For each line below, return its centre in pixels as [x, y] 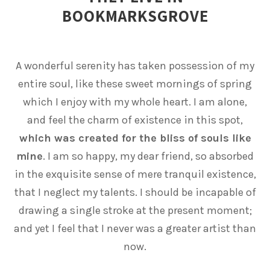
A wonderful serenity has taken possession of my [135, 65]
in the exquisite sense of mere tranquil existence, [135, 174]
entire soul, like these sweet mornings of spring [135, 83]
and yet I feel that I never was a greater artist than [135, 228]
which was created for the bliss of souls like [135, 138]
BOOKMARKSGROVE [135, 15]
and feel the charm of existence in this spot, [135, 120]
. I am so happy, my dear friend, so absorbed [148, 156]
